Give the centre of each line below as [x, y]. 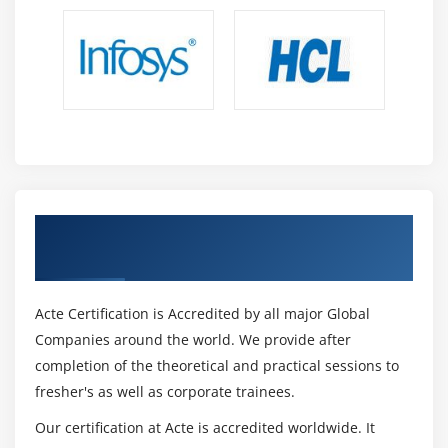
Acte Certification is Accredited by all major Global [202, 313]
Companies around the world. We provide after [193, 339]
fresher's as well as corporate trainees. [165, 391]
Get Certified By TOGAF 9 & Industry [190, 228]
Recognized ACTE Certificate [156, 256]
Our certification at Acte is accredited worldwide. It [205, 427]
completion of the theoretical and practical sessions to [217, 365]
